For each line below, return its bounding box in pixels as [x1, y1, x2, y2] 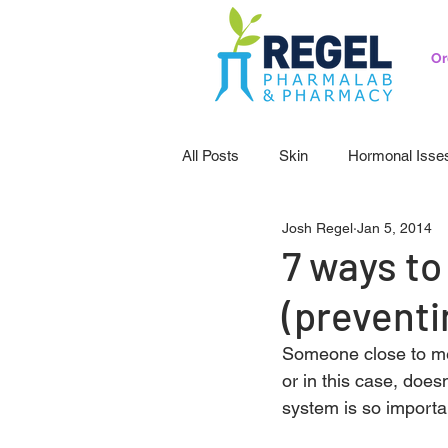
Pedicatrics [222, 227, 294, 245]
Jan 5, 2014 [357, 219, 432, 236]
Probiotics [334, 227, 399, 245]
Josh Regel [282, 219, 353, 236]
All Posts [182, 147, 239, 165]
